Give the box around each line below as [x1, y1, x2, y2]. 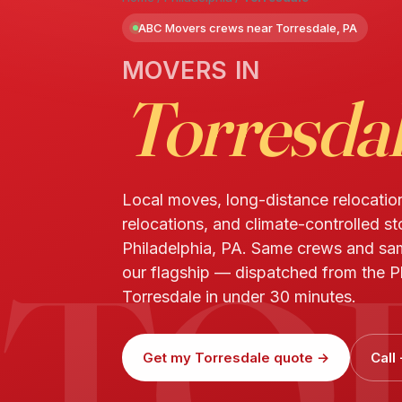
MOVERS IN [121, 56, 260, 85]
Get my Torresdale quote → [142, 349, 329, 367]
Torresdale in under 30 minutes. [121, 287, 356, 307]
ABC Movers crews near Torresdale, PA [137, 21, 357, 36]
